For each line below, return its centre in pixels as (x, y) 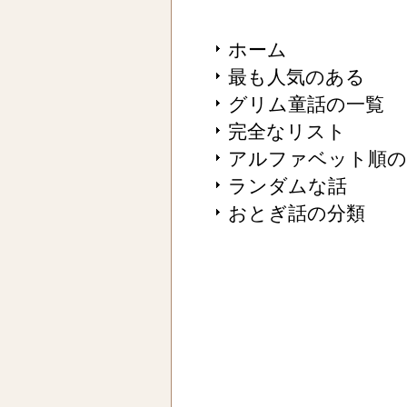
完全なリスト (287, 132)
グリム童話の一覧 (306, 104)
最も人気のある (296, 77)
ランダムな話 (287, 186)
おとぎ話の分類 (296, 213)
